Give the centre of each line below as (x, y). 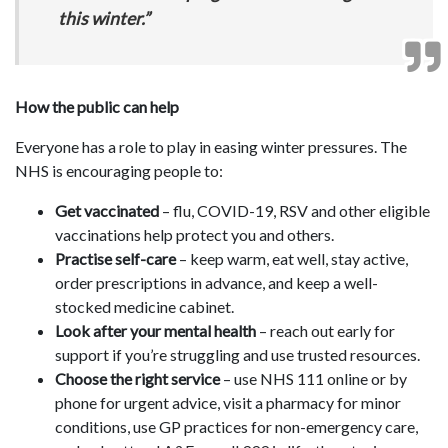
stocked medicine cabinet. (144, 307)
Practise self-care (115, 259)
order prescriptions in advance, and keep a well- (216, 283)
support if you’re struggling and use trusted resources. (237, 355)
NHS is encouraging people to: (119, 171)
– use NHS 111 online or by (313, 379)
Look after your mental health (155, 331)
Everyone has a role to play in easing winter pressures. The (211, 147)
